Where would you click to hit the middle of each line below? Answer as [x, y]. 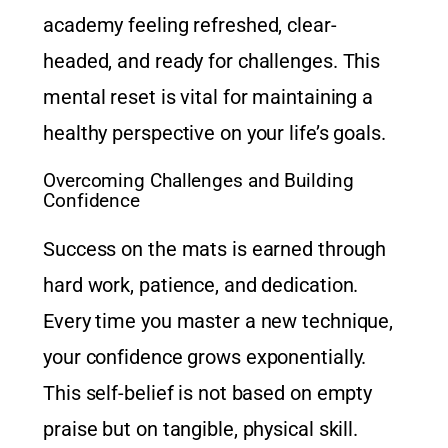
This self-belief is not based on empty [208, 392]
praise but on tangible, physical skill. [201, 428]
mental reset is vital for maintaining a [208, 96]
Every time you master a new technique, [218, 320]
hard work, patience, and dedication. [201, 284]
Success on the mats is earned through [215, 248]
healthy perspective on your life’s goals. [214, 132]
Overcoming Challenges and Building [198, 180]
